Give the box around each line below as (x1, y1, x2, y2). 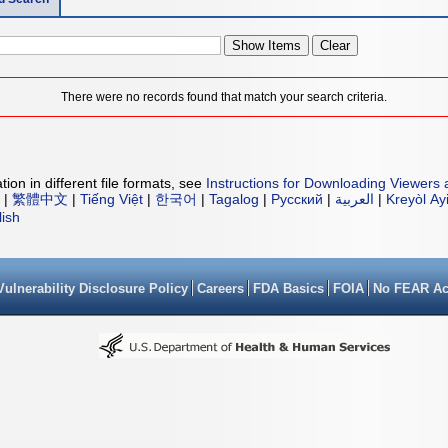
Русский (271, 191, 323, 208)
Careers (197, 281, 244, 297)
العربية (335, 191, 374, 208)
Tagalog (209, 191, 259, 208)
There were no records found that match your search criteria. (61, 90, 387, 105)
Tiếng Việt (80, 191, 143, 208)
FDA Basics (253, 281, 324, 297)
